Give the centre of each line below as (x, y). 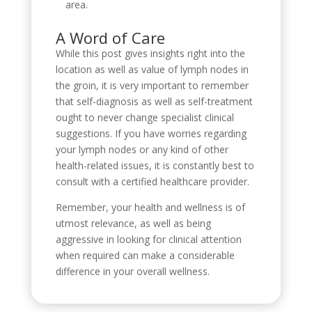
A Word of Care (110, 37)
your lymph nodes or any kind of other (142, 149)
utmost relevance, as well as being (133, 223)
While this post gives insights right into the (150, 53)
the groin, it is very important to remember (152, 85)
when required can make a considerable (145, 255)
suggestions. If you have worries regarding (151, 133)
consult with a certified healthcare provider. (152, 181)
